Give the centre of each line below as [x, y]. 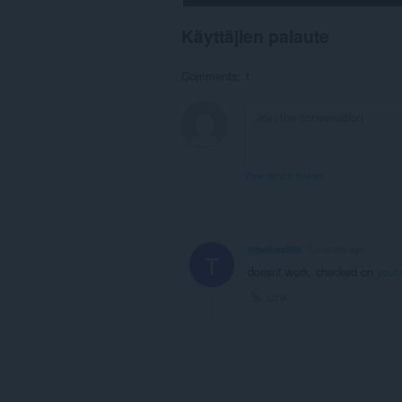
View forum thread [284, 176]
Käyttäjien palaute [255, 35]
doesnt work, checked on [312, 271]
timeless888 [275, 249]
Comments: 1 [216, 76]
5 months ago [336, 249]
